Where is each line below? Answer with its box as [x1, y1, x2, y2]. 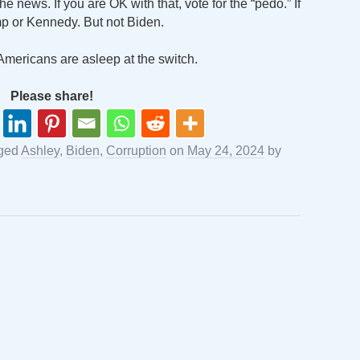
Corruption [106, 144, 166, 157]
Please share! [10, 89, 93, 103]
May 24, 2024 [187, 144, 264, 157]
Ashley [21, 144, 59, 157]
